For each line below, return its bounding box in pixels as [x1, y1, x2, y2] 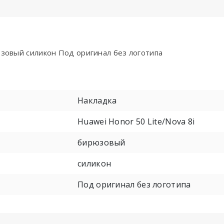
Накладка [77, 95, 117, 106]
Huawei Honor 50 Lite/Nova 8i [77, 116, 195, 127]
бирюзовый [77, 137, 125, 148]
